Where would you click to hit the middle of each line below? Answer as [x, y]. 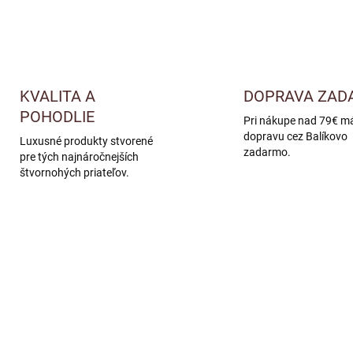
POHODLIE [57, 117]
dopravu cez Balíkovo [295, 136]
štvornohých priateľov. [74, 173]
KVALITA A [57, 96]
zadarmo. [267, 152]
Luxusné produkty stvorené [86, 141]
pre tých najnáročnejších [79, 157]
